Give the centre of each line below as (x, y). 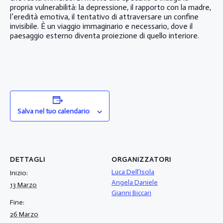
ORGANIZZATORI (141, 159)
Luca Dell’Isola (133, 172)
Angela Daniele (135, 182)
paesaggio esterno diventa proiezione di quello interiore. (105, 36)
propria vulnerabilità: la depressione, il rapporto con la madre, (111, 7)
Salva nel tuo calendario (54, 111)
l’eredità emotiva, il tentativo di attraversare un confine (104, 17)
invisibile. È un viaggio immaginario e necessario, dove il (101, 26)
